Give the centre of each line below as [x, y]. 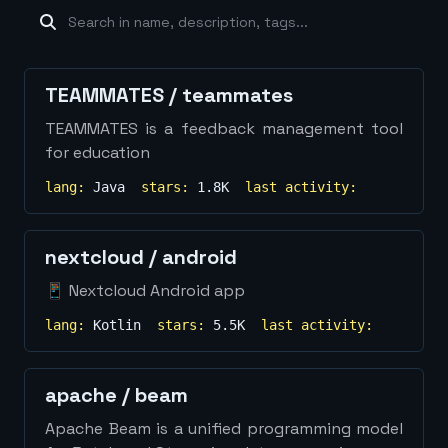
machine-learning [94, 19]
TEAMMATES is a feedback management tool [224, 128]
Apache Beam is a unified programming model [224, 428]
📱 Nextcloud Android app [145, 290]
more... [111, 58]
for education [97, 152]
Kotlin [117, 325]
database [238, 19]
